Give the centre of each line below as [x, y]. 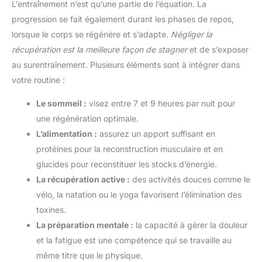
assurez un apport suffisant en [156, 133]
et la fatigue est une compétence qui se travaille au [134, 240]
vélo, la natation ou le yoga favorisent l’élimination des [139, 194]
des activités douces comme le [190, 179]
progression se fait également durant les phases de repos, [123, 19]
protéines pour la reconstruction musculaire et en [130, 149]
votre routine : [38, 80]
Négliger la [192, 34]
